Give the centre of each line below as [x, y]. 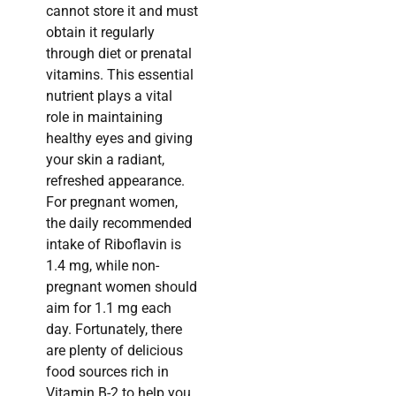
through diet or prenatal [119, 54]
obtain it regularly [100, 33]
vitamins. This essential [120, 75]
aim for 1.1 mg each [109, 308]
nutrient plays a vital [109, 96]
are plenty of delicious [114, 351]
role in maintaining [104, 118]
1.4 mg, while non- [103, 266]
